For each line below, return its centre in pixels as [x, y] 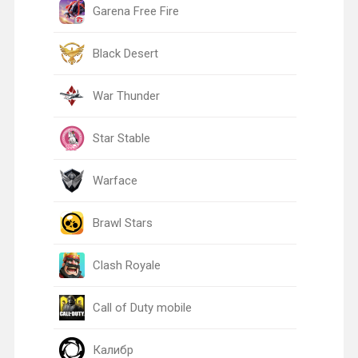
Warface [115, 180]
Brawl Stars [122, 223]
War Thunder [126, 95]
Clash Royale [126, 265]
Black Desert [125, 53]
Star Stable [121, 138]
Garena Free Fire [135, 11]
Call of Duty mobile [142, 307]
